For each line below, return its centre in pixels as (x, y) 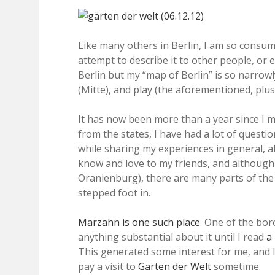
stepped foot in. (114, 193)
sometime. (236, 266)
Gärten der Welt (175, 266)
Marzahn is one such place (139, 222)
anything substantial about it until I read (172, 237)
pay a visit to (108, 266)
